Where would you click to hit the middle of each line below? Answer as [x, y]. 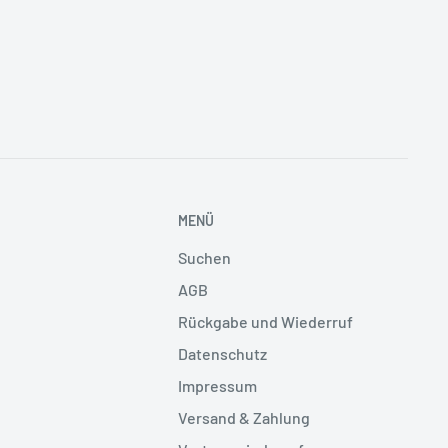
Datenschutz [222, 354]
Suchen [204, 258]
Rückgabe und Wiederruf [265, 322]
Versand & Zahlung [244, 418]
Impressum [217, 386]
